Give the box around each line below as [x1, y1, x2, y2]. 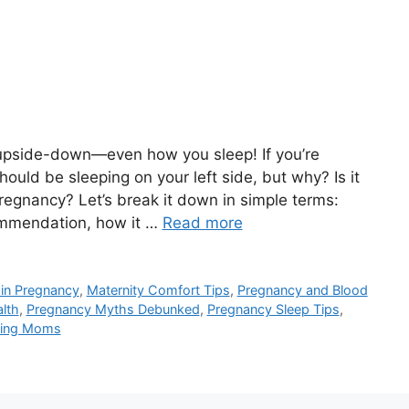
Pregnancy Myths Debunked [26, 301, 200, 318]
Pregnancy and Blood [236, 282, 368, 299]
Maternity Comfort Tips [86, 282, 230, 299]
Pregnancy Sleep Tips [206, 301, 340, 318]
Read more [162, 214, 243, 233]
